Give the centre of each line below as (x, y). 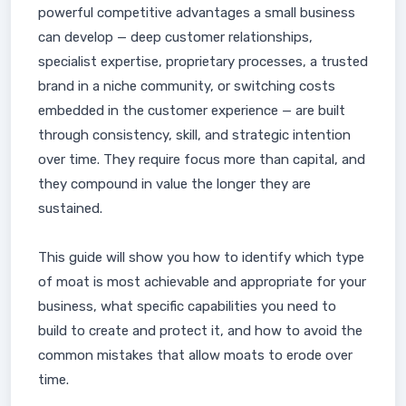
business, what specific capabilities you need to (187, 306)
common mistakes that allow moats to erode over (195, 355)
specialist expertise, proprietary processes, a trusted (203, 62)
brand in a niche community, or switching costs (187, 86)
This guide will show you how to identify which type (201, 257)
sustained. (70, 208)
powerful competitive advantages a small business (197, 13)
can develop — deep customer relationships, (175, 37)
